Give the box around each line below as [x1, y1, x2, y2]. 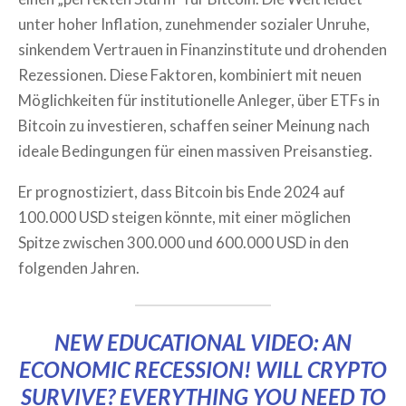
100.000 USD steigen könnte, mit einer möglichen [18, 208, 351, 227]
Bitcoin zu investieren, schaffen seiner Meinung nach [18, 116, 370, 135]
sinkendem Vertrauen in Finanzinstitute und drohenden [18, 40, 387, 59]
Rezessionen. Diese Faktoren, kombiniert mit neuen [18, 65, 362, 84]
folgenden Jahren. [18, 258, 140, 277]
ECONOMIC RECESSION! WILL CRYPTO [19, 356, 387, 382]
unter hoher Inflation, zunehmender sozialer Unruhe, [18, 14, 370, 34]
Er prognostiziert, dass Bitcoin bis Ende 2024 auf [18, 182, 345, 201]
